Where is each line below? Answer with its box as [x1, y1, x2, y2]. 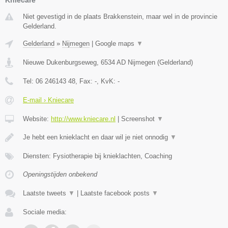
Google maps [95, 39, 136, 47]
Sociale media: [23, 208, 67, 216]
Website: [23, 115, 51, 123]
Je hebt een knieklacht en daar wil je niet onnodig [23, 133, 170, 141]
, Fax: [75, 77, 95, 85]
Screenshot [121, 115, 157, 123]
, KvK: [97, 77, 118, 85]
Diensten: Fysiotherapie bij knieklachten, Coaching [23, 152, 172, 160]
